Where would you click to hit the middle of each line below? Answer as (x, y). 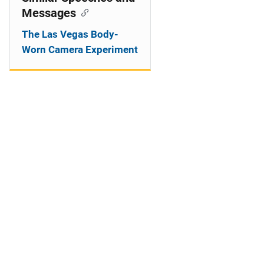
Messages (49, 13)
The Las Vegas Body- (70, 34)
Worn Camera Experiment (80, 49)
